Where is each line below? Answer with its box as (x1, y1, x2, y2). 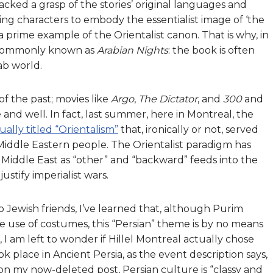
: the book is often (168, 44, 255, 56)
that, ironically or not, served (118, 123, 258, 135)
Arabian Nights (97, 44, 168, 56)
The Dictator (138, 93, 197, 105)
